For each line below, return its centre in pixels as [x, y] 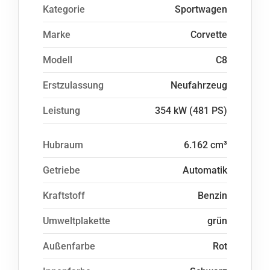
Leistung [61, 111]
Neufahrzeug [199, 85]
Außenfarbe [69, 246]
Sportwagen [201, 9]
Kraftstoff [64, 196]
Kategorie [64, 9]
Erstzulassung [73, 85]
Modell [58, 60]
